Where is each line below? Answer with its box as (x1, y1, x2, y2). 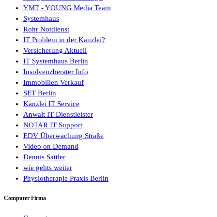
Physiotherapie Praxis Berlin (23, 174, 108, 183)
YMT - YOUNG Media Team (23, 4, 111, 12)
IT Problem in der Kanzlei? (23, 36, 105, 44)
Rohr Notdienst (23, 25, 69, 33)
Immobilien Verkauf (23, 78, 84, 87)
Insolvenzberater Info (23, 68, 88, 76)
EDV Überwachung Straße (23, 132, 104, 140)
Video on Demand (23, 142, 78, 151)
